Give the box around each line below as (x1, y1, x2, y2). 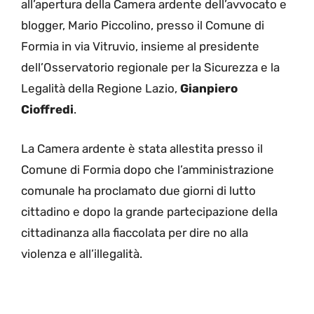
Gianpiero (180, 81, 238, 96)
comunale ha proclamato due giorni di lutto (21, 183, 256, 198)
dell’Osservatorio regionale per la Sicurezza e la (21, 60, 280, 75)
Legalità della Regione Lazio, (21, 81, 180, 96)
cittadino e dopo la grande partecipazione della (21, 204, 278, 219)
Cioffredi (21, 102, 74, 117)
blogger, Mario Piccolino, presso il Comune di (21, 18, 264, 33)
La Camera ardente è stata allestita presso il (21, 141, 263, 156)
